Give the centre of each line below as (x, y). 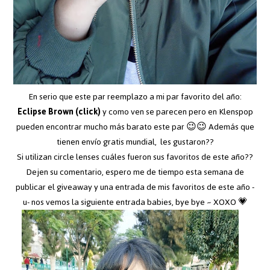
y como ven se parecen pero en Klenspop (177, 111)
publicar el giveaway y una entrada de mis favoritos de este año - (135, 187)
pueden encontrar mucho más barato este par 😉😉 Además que (135, 127)
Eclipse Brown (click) (60, 111)
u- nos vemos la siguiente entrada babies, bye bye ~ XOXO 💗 (135, 202)
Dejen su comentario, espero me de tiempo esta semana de (135, 172)
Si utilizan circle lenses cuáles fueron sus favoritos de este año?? (135, 157)
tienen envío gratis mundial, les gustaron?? (135, 142)
